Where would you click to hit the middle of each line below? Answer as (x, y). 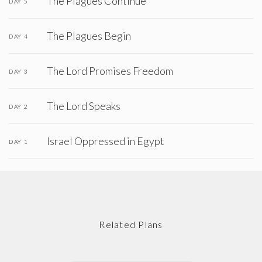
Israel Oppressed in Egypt (106, 141)
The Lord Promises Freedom (110, 71)
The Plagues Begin (89, 36)
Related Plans (131, 224)
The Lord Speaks (84, 106)
